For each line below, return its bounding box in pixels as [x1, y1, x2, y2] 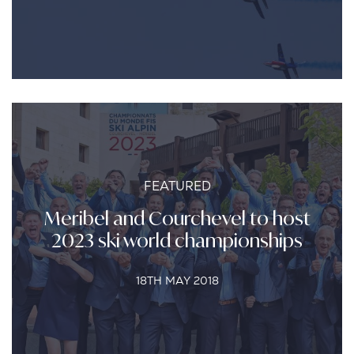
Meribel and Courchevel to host [43, 206, 311, 230]
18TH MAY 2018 [135, 273, 219, 288]
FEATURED [143, 178, 211, 194]
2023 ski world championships [51, 228, 303, 252]
